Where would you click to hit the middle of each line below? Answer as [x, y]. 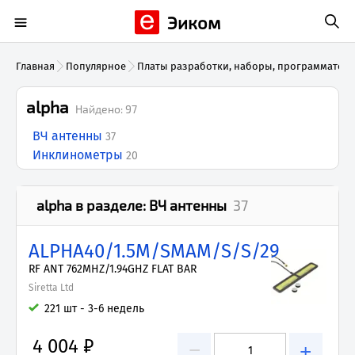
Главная [35, 66]
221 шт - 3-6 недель [94, 309]
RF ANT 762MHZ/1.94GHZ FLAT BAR [113, 269]
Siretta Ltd [51, 288]
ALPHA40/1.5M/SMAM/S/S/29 [154, 251]
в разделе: [111, 205]
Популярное [96, 66]
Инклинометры [78, 155]
